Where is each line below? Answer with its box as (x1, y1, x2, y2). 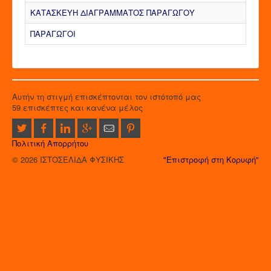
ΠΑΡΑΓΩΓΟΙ (30, 28, 76, 40)
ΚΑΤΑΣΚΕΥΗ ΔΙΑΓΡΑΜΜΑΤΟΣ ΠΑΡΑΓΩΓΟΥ (30, 7, 195, 19)
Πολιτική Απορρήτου (12, 137, 88, 149)
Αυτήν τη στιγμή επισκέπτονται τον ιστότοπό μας (12, 91, 201, 103)
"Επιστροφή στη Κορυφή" (163, 154, 259, 166)
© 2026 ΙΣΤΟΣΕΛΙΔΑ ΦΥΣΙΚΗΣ (12, 154, 124, 166)
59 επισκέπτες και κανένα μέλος (12, 102, 143, 114)
